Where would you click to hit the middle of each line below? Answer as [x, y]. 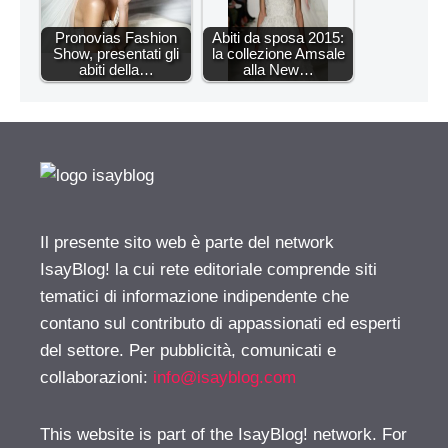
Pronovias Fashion [116, 38]
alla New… [278, 70]
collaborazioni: [96, 378]
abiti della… [116, 70]
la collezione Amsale [278, 54]
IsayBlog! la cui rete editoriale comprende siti [208, 270]
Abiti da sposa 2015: [278, 38]
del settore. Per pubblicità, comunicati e [188, 351]
